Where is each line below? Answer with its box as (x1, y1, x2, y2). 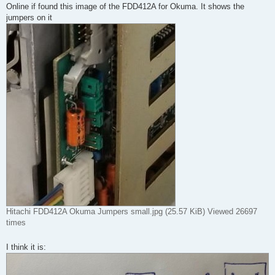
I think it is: (6, 242, 46, 252)
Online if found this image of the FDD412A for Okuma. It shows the (6, 2, 244, 12)
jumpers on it (6, 13, 52, 23)
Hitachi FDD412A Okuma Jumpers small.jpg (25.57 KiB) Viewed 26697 (6, 207, 257, 217)
